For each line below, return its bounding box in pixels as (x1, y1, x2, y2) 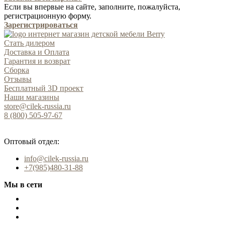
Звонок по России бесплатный (4, 121, 89, 129)
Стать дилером (4, 38, 55, 47)
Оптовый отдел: (4, 137, 59, 146)
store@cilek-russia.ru (4, 101, 71, 110)
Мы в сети (4, 180, 42, 189)
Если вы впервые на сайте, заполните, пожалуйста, (4, 2, 180, 11)
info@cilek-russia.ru (24, 154, 88, 163)
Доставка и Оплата (4, 47, 69, 56)
